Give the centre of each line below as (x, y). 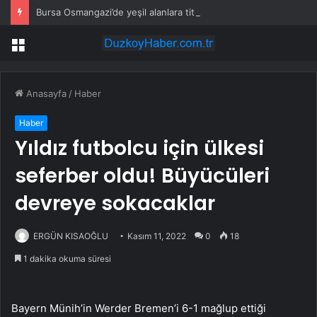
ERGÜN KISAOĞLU (71, 236)
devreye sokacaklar (115, 204)
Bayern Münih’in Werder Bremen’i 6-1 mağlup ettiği (139, 309)
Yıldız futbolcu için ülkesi (139, 149)
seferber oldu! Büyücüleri (142, 176)
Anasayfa (45, 94)
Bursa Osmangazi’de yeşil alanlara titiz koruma (137, 12)
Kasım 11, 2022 (157, 236)
